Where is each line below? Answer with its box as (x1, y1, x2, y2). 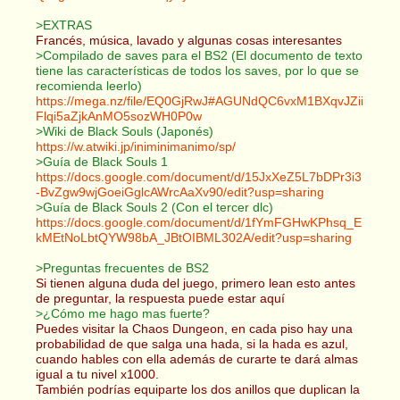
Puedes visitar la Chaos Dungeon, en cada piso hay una (36, 321, 353, 336)
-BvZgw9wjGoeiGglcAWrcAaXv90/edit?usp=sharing (36, 184, 324, 199)
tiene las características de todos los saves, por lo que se (36, 62, 359, 78)
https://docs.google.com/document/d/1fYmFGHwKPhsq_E (36, 214, 362, 229)
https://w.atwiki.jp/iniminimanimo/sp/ (36, 138, 236, 154)
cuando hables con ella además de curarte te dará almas (36, 351, 358, 366)
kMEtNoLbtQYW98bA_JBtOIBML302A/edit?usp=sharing (36, 229, 352, 245)
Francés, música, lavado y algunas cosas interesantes (36, 32, 342, 47)
